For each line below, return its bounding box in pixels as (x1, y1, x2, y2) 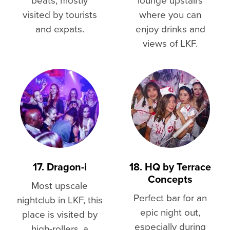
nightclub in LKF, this (16, 193, 103, 207)
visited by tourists (22, 7, 97, 21)
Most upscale (31, 178, 88, 193)
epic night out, (140, 205, 200, 219)
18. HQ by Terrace (129, 159, 211, 175)
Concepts (148, 171, 193, 187)
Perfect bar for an (133, 190, 207, 205)
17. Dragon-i (32, 159, 87, 175)
